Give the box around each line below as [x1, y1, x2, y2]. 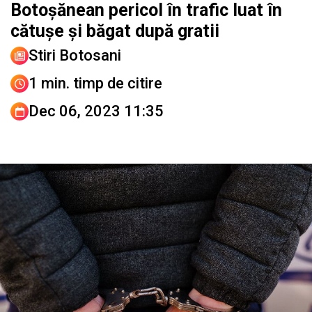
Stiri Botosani [29, 47, 121, 65]
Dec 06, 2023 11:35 [29, 102, 164, 120]
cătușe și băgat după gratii [10, 21, 219, 42]
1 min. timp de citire [29, 75, 162, 93]
